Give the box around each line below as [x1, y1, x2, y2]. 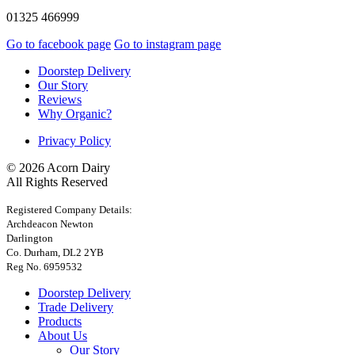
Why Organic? [38, 106, 112, 120]
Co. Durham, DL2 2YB [6, 246, 104, 258]
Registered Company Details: [6, 203, 132, 216]
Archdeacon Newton [6, 217, 94, 230]
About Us [38, 328, 87, 342]
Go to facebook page [6, 36, 111, 51]
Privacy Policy [38, 133, 111, 147]
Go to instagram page [114, 36, 221, 51]
